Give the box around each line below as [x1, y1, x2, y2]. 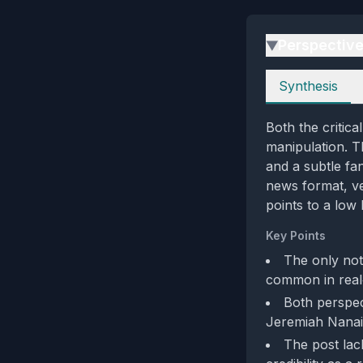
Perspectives [265, 70, 344, 87]
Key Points [266, 228, 326, 242]
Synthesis [279, 78, 338, 94]
